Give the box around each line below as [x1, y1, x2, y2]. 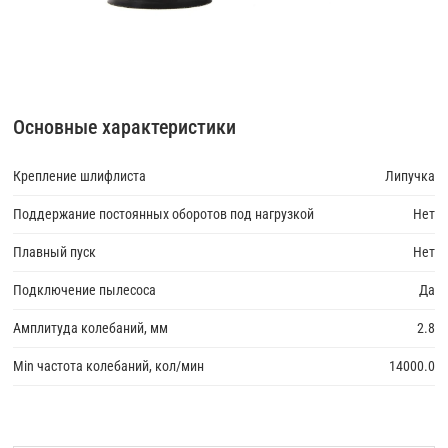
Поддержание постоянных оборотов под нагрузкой [13, 206, 315, 222]
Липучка [384, 168, 435, 184]
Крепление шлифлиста [13, 168, 147, 184]
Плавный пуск [13, 244, 97, 260]
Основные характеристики [13, 115, 237, 139]
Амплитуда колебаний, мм [13, 320, 169, 336]
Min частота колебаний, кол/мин [13, 358, 205, 374]
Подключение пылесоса [13, 282, 157, 298]
